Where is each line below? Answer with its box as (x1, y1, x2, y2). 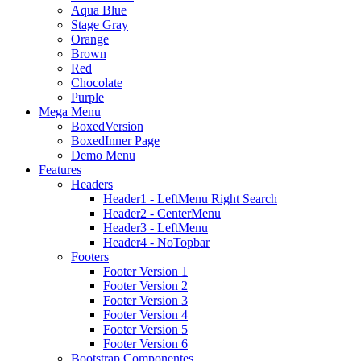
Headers (71, 177, 113, 191)
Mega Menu (39, 105, 101, 118)
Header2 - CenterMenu (103, 206, 221, 220)
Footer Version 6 (103, 337, 188, 351)
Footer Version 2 (103, 279, 188, 293)
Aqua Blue (71, 3, 127, 17)
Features (39, 163, 81, 176)
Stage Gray (71, 18, 128, 31)
